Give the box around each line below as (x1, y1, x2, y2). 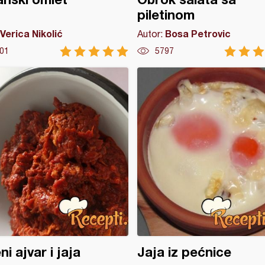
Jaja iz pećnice (137, 244, 231, 260)
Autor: (137, 28, 165, 39)
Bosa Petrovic (164, 28, 231, 39)
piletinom (137, 7, 195, 22)
